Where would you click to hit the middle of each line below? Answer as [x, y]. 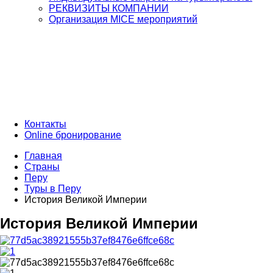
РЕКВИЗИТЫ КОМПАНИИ [109, 8]
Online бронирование [73, 135]
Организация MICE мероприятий [123, 19]
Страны [42, 167]
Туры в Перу [53, 189]
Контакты [45, 124]
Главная [43, 156]
